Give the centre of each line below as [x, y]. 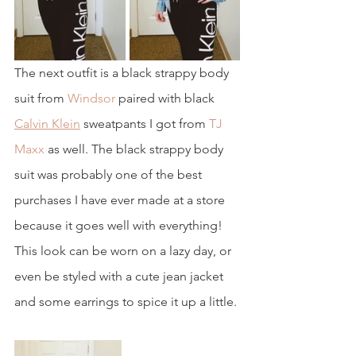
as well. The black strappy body [135, 149]
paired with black [166, 99]
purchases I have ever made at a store [121, 200]
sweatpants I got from [145, 124]
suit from [41, 99]
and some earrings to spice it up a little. [126, 302]
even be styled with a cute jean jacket [120, 277]
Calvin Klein [47, 124]
